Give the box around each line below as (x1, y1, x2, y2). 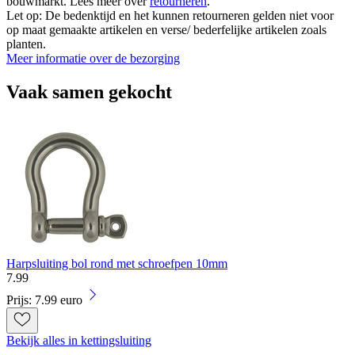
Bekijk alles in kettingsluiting (6, 333, 151, 347)
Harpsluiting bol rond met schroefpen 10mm (6, 256, 227, 270)
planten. (6, 36, 46, 51)
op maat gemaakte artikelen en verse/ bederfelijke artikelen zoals (6, 22, 326, 36)
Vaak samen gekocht (6, 81, 172, 102)
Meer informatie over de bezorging (6, 51, 180, 65)
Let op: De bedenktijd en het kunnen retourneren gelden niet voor (6, 8, 334, 22)
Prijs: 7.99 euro (6, 292, 82, 307)
